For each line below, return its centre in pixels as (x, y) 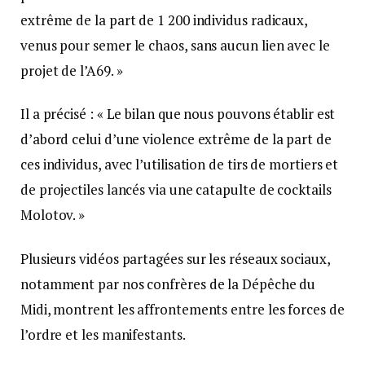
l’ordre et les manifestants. (103, 334)
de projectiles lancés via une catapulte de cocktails (176, 190)
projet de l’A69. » (72, 71)
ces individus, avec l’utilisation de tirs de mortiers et (180, 165)
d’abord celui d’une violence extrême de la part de (176, 139)
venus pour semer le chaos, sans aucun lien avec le (175, 46)
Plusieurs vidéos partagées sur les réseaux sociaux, (175, 258)
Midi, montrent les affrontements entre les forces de (182, 309)
